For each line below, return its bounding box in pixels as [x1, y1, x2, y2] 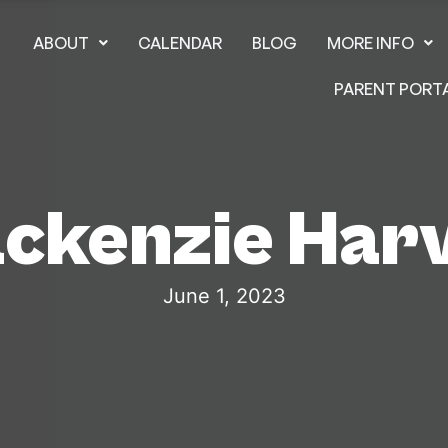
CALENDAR [138, 33, 223, 53]
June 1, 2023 [162, 284, 286, 308]
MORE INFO [327, 33, 415, 53]
